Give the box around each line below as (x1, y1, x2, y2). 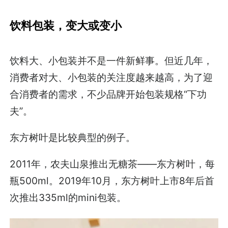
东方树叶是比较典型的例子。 (10, 131, 136, 144)
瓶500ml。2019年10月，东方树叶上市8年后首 (10, 175, 215, 187)
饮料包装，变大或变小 (10, 19, 122, 33)
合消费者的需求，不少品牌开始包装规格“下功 (10, 88, 207, 100)
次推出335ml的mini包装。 (10, 191, 127, 204)
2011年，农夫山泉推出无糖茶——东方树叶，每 (10, 158, 215, 170)
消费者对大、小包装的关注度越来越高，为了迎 (10, 71, 213, 83)
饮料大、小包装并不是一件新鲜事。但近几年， (10, 54, 213, 67)
